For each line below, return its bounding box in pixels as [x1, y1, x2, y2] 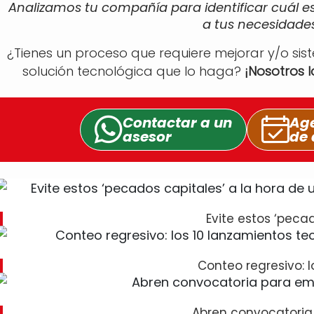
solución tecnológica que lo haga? [22, 62, 245, 80]
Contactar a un [123, 112, 232, 132]
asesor [123, 126, 172, 146]
